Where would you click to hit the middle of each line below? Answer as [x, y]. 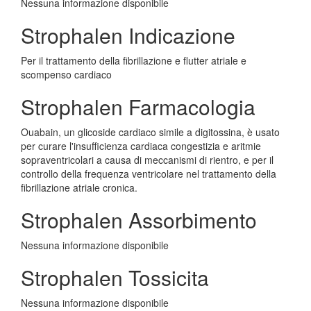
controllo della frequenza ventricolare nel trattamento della [149, 174]
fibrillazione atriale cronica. [79, 187]
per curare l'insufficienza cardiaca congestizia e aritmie [141, 146]
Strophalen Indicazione [128, 35]
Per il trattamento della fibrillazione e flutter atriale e [134, 60]
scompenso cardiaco [66, 74]
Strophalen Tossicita [115, 277]
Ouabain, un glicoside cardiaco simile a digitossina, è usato [150, 132]
